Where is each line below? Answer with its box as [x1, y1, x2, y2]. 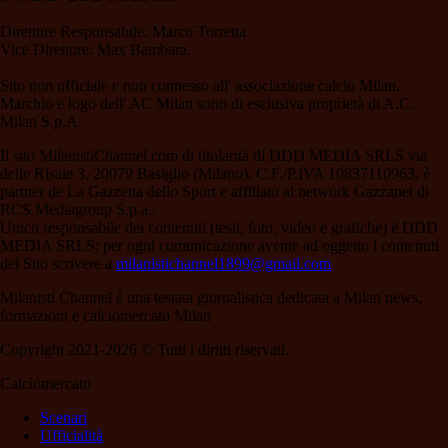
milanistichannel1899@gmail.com [116, 255, 331, 273]
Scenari [40, 409, 87, 427]
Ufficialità [40, 427, 103, 445]
